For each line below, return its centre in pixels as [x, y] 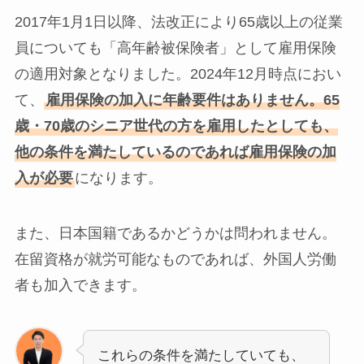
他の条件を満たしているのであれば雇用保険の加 [175, 152]
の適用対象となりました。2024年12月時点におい [178, 74]
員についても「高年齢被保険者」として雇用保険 [175, 48]
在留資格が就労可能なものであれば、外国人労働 [175, 259]
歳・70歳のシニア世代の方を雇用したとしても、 [176, 126]
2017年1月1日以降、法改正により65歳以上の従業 [178, 22]
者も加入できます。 [80, 285]
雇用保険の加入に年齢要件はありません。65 [192, 100]
